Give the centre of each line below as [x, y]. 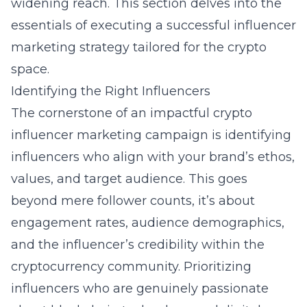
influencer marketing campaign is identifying [151, 135]
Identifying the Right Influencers [111, 91]
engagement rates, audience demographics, [148, 223]
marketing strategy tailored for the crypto [139, 47]
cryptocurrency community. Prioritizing [131, 267]
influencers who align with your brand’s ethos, [153, 157]
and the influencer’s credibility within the [138, 245]
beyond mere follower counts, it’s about [133, 201]
